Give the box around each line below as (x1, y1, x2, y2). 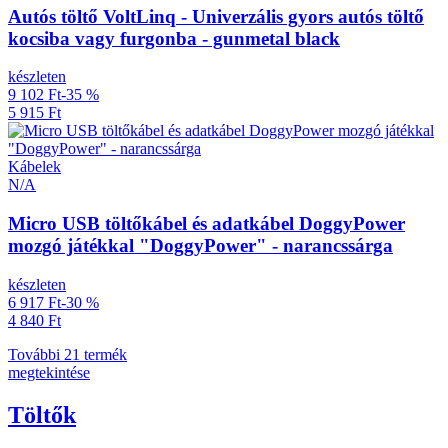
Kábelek (8, 158, 61, 176)
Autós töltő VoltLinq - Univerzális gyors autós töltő (8, 5, 424, 27)
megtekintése (8, 363, 90, 381)
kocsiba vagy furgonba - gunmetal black (8, 27, 340, 49)
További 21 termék (8, 345, 127, 363)
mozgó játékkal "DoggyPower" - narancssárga (8, 234, 393, 256)
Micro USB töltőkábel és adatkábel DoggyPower (8, 212, 405, 234)
